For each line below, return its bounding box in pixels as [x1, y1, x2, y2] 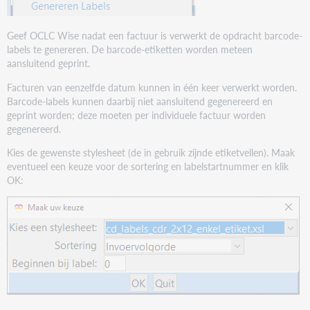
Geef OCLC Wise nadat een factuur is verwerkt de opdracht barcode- [7, 28, 303, 43]
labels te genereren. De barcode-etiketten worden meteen [7, 42, 253, 57]
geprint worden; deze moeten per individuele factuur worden [7, 107, 266, 122]
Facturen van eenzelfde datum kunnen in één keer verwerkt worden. [7, 80, 298, 94]
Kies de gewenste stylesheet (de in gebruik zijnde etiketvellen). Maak [7, 145, 295, 160]
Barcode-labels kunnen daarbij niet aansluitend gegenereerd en [7, 93, 273, 108]
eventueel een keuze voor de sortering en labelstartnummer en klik [7, 159, 289, 174]
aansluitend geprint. [7, 56, 91, 71]
